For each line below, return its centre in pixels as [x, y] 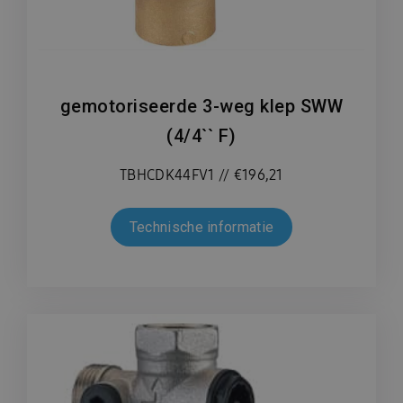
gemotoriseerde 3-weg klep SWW [201, 107]
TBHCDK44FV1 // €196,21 [201, 175]
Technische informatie [201, 228]
